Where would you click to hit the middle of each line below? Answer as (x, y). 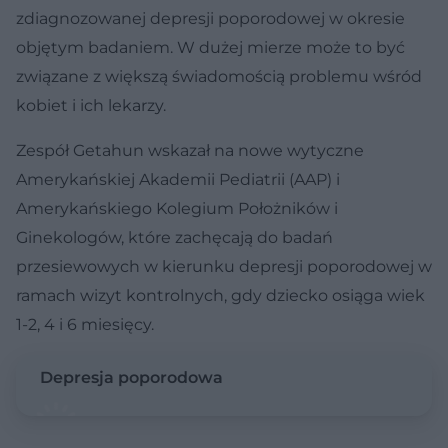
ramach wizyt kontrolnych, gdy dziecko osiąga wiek (220, 295)
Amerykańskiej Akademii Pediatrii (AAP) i (178, 179)
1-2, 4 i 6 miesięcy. (85, 324)
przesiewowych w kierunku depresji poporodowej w (224, 266)
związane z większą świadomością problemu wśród (219, 76)
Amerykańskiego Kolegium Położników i (177, 208)
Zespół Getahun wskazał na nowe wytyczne (190, 150)
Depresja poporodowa (131, 377)
